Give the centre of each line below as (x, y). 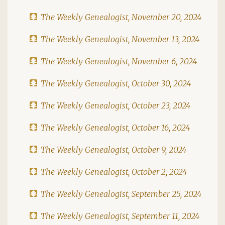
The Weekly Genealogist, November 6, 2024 (119, 61)
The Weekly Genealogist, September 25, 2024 (121, 194)
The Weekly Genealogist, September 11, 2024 (120, 216)
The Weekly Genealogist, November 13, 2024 (120, 39)
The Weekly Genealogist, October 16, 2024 (115, 127)
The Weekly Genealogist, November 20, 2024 (121, 17)
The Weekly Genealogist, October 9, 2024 (114, 149)
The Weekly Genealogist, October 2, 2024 (114, 172)
